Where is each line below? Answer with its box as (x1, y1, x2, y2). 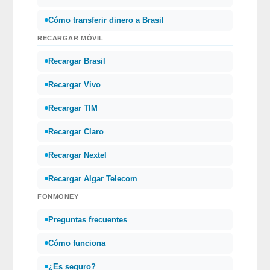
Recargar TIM (48, 103, 98, 113)
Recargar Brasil (48, 56, 105, 66)
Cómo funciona (48, 238, 105, 248)
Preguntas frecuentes (48, 215, 127, 224)
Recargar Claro (48, 127, 104, 136)
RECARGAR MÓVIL (37, 34, 104, 42)
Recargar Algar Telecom (48, 174, 137, 183)
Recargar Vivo (48, 80, 101, 89)
